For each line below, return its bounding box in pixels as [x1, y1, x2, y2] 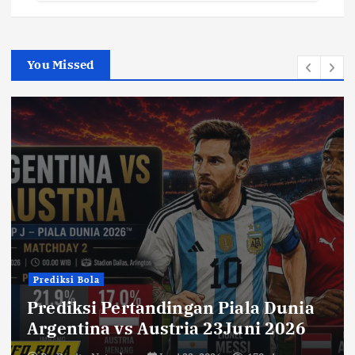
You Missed [27, 57, 94, 73]
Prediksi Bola [32, 273, 100, 285]
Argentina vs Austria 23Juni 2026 [27, 317, 307, 340]
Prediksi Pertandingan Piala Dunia [27, 296, 315, 319]
